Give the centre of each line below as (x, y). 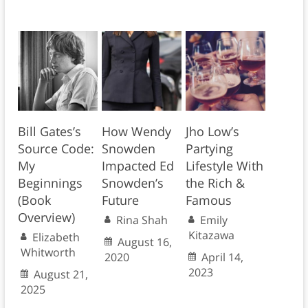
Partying (209, 149)
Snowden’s (132, 183)
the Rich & (215, 183)
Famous (208, 200)
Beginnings (50, 183)
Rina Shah (142, 220)
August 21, (60, 275)
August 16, (144, 242)
